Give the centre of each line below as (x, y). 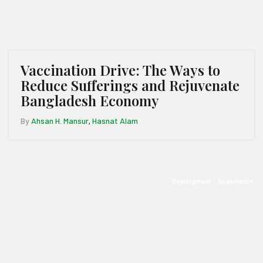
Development (191, 182)
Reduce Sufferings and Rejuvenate (130, 85)
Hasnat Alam (115, 121)
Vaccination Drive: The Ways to (120, 70)
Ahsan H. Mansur (60, 121)
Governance (235, 182)
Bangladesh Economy (90, 100)
